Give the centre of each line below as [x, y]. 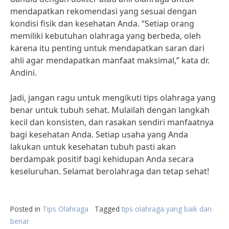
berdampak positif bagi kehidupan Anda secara [102, 159]
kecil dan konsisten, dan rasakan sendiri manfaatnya [112, 122]
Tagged [108, 209]
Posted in [26, 209]
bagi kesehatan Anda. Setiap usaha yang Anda [99, 134]
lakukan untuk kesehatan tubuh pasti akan [93, 147]
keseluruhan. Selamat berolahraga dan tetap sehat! [110, 171]
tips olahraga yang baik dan [167, 209]
